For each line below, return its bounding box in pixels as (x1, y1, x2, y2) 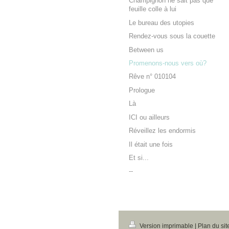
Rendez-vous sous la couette (129, 33, 215, 40)
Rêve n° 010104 (129, 73, 176, 81)
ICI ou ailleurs (129, 113, 170, 121)
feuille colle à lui (129, 6, 176, 13)
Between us (129, 46, 164, 54)
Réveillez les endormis (129, 127, 196, 135)
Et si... (129, 154, 149, 162)
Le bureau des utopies (129, 19, 194, 27)
